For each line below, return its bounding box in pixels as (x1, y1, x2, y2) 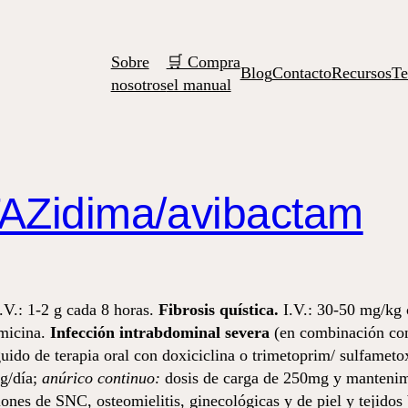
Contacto (271, 64, 331, 82)
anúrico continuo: (42, 369, 160, 387)
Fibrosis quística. (158, 301, 283, 319)
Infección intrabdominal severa (50, 323, 270, 342)
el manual (166, 75, 231, 94)
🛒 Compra (166, 52, 240, 71)
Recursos (331, 64, 392, 82)
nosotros (110, 75, 167, 94)
